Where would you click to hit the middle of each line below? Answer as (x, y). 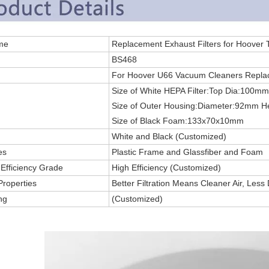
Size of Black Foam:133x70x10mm (177, 121)
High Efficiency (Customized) (165, 168)
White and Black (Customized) (168, 136)
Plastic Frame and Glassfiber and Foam (186, 152)
